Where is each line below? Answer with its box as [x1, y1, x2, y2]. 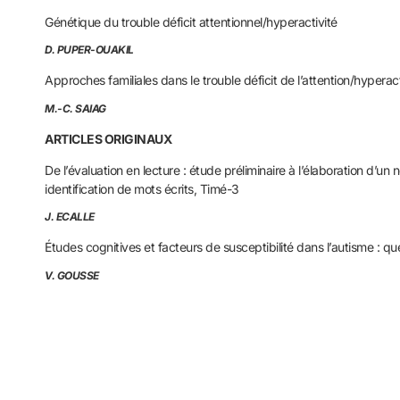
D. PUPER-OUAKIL [45, 43, 134, 57]
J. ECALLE [45, 210, 95, 224]
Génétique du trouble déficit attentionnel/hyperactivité [45, 13, 337, 29]
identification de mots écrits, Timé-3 [45, 181, 239, 197]
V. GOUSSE [45, 268, 99, 282]
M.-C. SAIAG [45, 101, 106, 115]
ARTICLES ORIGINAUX [45, 130, 172, 146]
